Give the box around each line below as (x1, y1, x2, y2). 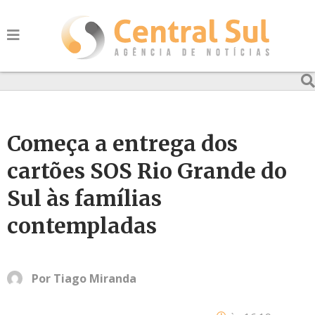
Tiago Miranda (53, 271, 136, 286)
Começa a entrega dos (7, 130, 238, 157)
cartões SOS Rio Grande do (7, 157, 287, 184)
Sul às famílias (7, 185, 162, 212)
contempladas (7, 212, 157, 239)
